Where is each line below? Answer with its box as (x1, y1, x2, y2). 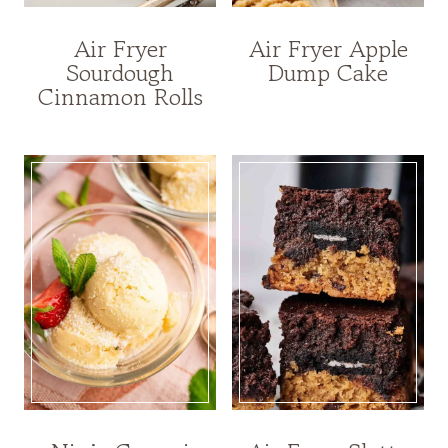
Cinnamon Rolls (37, 78, 203, 114)
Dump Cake (268, 54, 388, 90)
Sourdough (66, 54, 174, 90)
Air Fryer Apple (248, 30, 408, 66)
